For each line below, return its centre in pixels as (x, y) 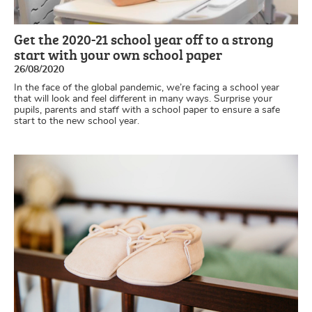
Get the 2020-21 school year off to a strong (144, 39)
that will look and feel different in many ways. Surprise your (143, 99)
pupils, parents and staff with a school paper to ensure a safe (147, 110)
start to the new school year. (77, 121)
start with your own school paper (118, 54)
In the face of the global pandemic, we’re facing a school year (147, 87)
